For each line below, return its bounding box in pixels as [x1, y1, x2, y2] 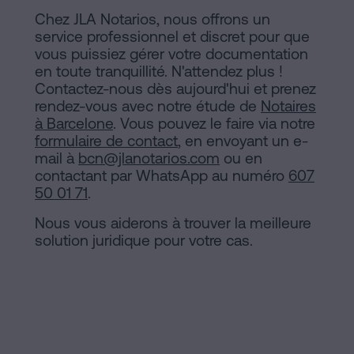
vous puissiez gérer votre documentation [35, 44, 308, 62]
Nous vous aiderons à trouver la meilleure [35, 213, 311, 232]
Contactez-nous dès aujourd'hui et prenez [35, 79, 316, 97]
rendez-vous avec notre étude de [35, 96, 261, 115]
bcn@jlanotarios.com [78, 149, 220, 167]
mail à [35, 149, 78, 167]
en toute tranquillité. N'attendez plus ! [35, 62, 283, 80]
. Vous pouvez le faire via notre [113, 114, 315, 132]
